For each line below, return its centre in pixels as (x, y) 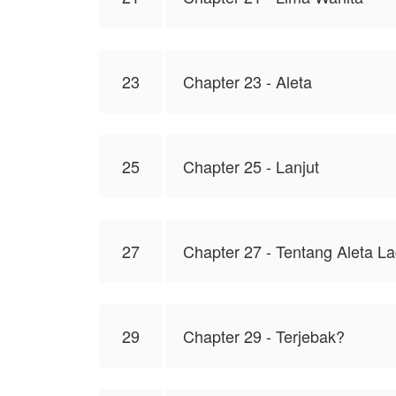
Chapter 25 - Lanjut (251, 166)
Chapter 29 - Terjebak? (264, 336)
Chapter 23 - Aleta (247, 81)
